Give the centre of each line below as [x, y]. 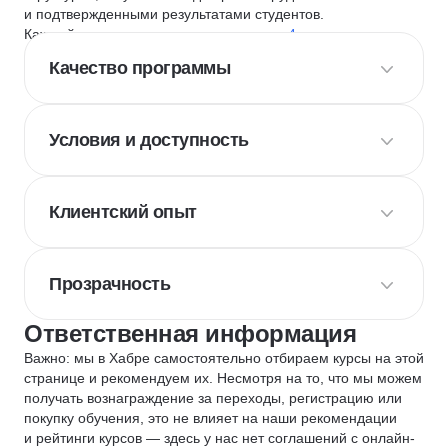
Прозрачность [109, 284]
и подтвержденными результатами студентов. [174, 14]
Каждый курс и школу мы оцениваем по [156, 34]
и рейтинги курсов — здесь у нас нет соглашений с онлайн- [219, 438]
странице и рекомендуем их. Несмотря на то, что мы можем [223, 378]
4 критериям [329, 34]
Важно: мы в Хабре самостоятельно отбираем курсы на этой [224, 358]
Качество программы [139, 68]
